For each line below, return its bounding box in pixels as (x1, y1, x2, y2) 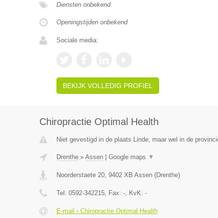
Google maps (108, 153, 148, 161)
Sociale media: (56, 36, 98, 44)
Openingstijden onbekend (56, 18, 127, 26)
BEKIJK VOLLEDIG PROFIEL (62, 82, 153, 90)
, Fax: (104, 189, 123, 197)
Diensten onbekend (56, 1, 110, 8)
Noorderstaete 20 (56, 171, 105, 179)
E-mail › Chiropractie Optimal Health (56, 207, 158, 215)
